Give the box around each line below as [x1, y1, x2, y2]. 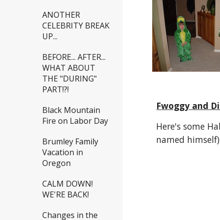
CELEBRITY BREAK [42, 20, 110, 31]
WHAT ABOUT [42, 62, 95, 73]
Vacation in [42, 146, 83, 158]
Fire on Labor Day [42, 115, 108, 126]
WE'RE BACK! [42, 189, 89, 200]
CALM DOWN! [42, 178, 93, 189]
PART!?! [42, 83, 69, 95]
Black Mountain [42, 104, 100, 115]
